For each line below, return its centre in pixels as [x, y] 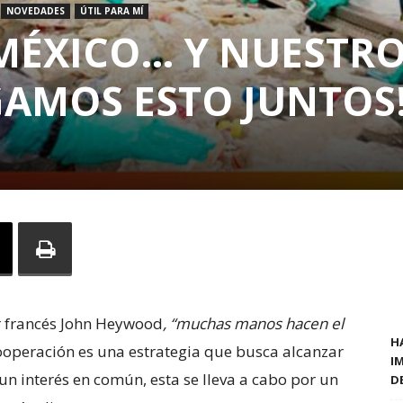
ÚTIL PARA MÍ [112, 11]
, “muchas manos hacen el [254, 324]
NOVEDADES [36, 11]
